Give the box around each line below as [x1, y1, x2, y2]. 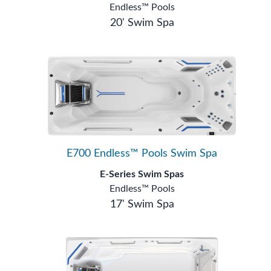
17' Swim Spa [109, 198, 174, 210]
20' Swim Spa [109, 18, 174, 29]
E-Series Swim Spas [100, 169, 184, 179]
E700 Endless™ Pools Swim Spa [67, 148, 218, 159]
